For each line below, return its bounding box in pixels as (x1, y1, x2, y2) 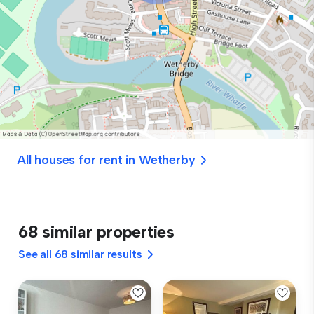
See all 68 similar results (18, 247, 142, 261)
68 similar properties (18, 221, 175, 242)
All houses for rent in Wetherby (17, 152, 196, 168)
